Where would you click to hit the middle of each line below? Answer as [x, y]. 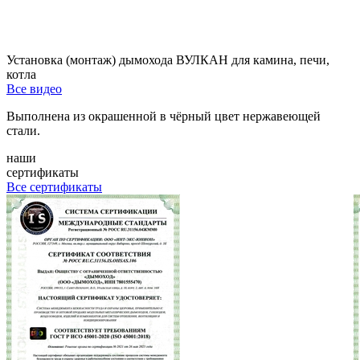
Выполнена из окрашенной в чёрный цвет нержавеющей [164, 116]
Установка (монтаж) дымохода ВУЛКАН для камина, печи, [168, 59]
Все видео [34, 88]
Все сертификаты [54, 186]
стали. [23, 130]
